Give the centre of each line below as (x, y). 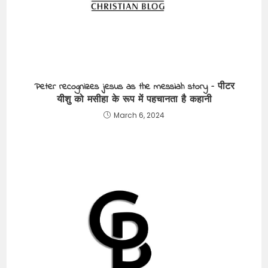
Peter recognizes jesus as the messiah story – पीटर (134, 86)
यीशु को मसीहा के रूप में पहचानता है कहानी (134, 100)
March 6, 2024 (139, 115)
